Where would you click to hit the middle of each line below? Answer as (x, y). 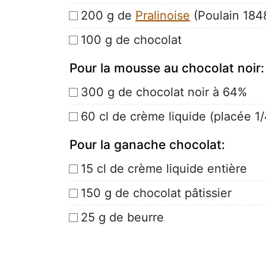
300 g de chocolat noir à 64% (164, 92)
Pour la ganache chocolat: (147, 144)
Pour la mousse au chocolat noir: (167, 68)
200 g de (108, 15)
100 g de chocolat (131, 39)
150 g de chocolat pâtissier (156, 193)
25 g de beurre (122, 217)
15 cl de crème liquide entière (164, 168)
